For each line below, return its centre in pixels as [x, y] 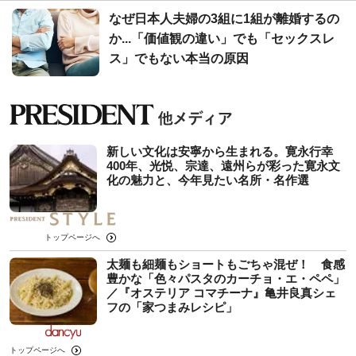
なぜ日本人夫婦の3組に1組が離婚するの [224, 18]
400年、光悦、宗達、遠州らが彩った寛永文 [223, 165]
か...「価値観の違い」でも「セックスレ [222, 38]
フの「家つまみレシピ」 [172, 307]
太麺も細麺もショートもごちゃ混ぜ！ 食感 [226, 264]
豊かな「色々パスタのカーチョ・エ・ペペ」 [226, 278]
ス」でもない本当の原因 [179, 58]
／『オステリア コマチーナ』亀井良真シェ [221, 292]
